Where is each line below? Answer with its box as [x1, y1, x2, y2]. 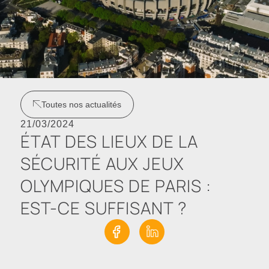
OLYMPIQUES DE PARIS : [20, 174, 212, 197]
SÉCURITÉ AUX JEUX [20, 151, 185, 175]
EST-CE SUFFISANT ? [20, 196, 187, 219]
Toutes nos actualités [41, 99, 122, 109]
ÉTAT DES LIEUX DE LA [20, 129, 199, 153]
